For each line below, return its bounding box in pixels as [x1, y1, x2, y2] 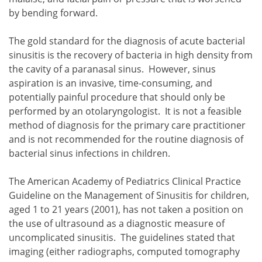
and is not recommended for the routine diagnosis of [9, 132, 243, 146]
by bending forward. [9, 6, 98, 19]
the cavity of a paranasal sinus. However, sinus [9, 62, 216, 75]
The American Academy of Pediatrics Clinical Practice [9, 174, 241, 188]
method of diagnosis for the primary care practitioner [9, 118, 246, 132]
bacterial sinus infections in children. [9, 146, 173, 160]
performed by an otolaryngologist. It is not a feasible [9, 104, 242, 118]
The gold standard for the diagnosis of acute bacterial [9, 34, 245, 47]
